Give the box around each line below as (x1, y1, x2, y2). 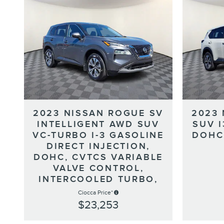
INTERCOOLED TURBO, (38, 173, 158, 184)
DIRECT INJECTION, (46, 140, 150, 151)
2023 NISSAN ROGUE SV (33, 107, 163, 118)
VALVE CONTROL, (52, 162, 144, 173)
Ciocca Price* (78, 188, 113, 196)
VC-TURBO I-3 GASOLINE (32, 129, 164, 140)
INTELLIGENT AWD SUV (37, 118, 159, 129)
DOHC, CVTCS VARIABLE (33, 151, 163, 162)
